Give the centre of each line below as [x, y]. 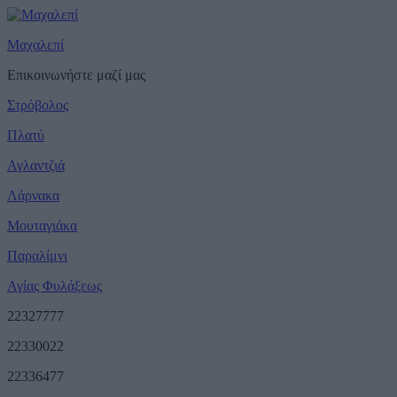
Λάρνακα [33, 195]
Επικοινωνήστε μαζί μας [76, 74]
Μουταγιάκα [42, 225]
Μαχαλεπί [35, 44]
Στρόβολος [38, 105]
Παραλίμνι [37, 255]
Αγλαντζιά [36, 165]
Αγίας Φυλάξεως [54, 285]
